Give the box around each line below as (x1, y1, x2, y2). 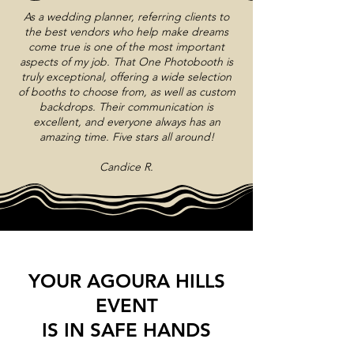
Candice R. (100, 160, 153, 174)
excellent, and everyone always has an (32, 115, 220, 129)
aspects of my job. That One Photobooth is (20, 55, 233, 69)
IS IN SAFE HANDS (42, 318, 211, 341)
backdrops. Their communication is (40, 100, 213, 114)
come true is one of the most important (28, 40, 224, 54)
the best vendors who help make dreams (24, 24, 228, 39)
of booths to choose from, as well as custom (17, 85, 235, 99)
